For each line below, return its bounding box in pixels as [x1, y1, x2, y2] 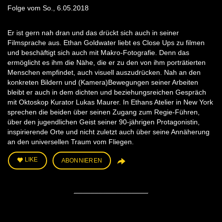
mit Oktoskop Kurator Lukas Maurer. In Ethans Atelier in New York [7, 98, 213, 107]
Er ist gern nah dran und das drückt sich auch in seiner [7, 29, 179, 37]
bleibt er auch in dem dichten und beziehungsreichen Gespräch [7, 88, 206, 97]
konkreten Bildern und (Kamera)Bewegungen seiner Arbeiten [7, 78, 198, 87]
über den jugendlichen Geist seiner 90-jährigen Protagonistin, [7, 118, 200, 126]
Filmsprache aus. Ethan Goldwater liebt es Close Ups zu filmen [7, 39, 205, 47]
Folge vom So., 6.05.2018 [7, 4, 89, 12]
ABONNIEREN [61, 157, 102, 165]
